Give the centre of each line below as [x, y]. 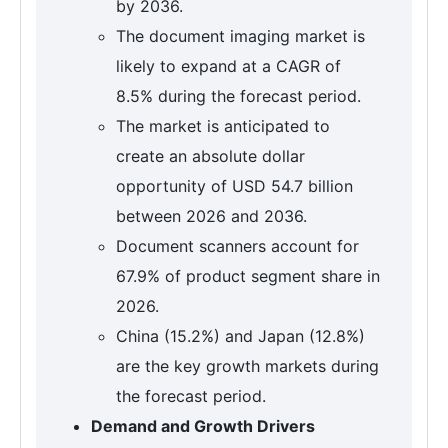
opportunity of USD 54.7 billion [234, 186]
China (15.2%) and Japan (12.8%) [240, 336]
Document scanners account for [237, 246]
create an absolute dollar [210, 156]
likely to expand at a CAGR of [228, 66]
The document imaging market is [240, 36]
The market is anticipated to [223, 126]
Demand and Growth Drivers [203, 426]
